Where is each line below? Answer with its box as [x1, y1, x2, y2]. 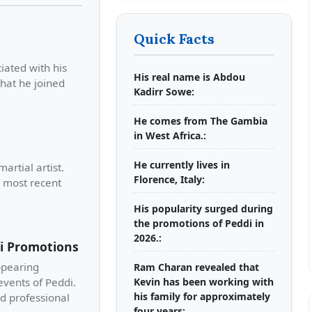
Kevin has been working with [134, 275, 274, 288]
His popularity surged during [134, 202, 274, 215]
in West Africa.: [134, 129, 207, 142]
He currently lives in [134, 158, 231, 171]
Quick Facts [134, 30, 215, 47]
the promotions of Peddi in [134, 217, 265, 230]
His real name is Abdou [134, 70, 246, 84]
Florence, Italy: [134, 173, 205, 186]
